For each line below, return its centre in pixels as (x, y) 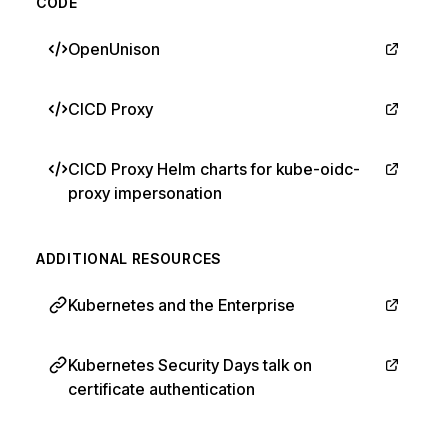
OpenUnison (114, 49)
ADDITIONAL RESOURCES (128, 258)
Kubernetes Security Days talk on (190, 365)
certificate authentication (161, 389)
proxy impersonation (145, 193)
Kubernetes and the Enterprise (181, 305)
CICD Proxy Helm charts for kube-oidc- (214, 169)
